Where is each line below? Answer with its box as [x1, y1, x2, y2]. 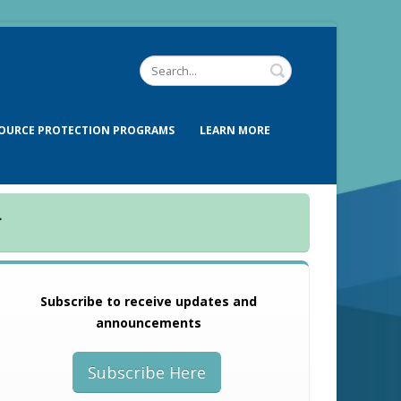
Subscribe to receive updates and [40, 293, 257, 310]
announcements [96, 314, 201, 331]
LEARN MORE [200, 123, 270, 138]
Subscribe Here [87, 362, 206, 383]
